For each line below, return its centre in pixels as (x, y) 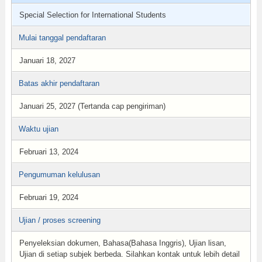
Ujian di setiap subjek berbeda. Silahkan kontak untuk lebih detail (129, 254)
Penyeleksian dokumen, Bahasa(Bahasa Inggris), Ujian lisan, (123, 243)
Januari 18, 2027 (47, 61)
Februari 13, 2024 (49, 152)
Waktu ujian (38, 129)
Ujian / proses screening (59, 220)
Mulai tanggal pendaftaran (62, 38)
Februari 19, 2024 (49, 197)
